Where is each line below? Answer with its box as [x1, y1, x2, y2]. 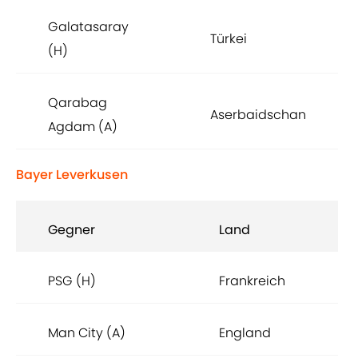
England [219, 324, 271, 343]
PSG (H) [48, 272, 96, 291]
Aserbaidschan [210, 105, 306, 125]
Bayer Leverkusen [16, 165, 128, 185]
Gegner [48, 221, 95, 240]
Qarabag [48, 93, 107, 113]
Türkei [210, 30, 247, 49]
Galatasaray [48, 18, 129, 37]
